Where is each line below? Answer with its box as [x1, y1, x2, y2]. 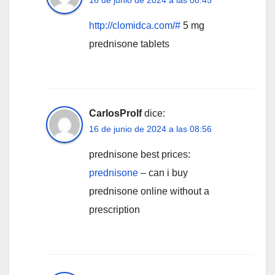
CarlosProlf [89, 107, 142, 118]
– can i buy [138, 167, 188, 178]
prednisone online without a [89, 185, 209, 196]
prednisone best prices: [89, 149, 190, 160]
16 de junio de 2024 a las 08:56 [89, 123, 212, 134]
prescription [89, 204, 140, 215]
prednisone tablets [89, 38, 169, 49]
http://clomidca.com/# [89, 20, 180, 31]
